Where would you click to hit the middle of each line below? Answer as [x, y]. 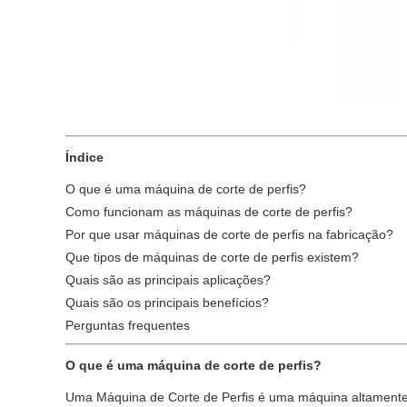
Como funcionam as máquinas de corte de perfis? [209, 212]
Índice [84, 157]
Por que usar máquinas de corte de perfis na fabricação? [229, 234]
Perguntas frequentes [128, 325]
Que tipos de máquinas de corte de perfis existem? [212, 257]
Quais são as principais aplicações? [168, 280]
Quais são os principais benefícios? [167, 303]
